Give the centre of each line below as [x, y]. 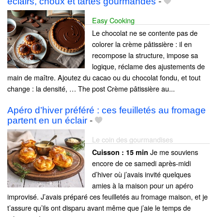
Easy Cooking [113, 20]
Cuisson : [109, 152]
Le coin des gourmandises [132, 139]
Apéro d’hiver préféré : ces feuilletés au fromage [107, 110]
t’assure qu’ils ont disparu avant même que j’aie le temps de [99, 208]
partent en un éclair [47, 121]
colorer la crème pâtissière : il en [142, 44]
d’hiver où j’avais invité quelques [141, 174]
